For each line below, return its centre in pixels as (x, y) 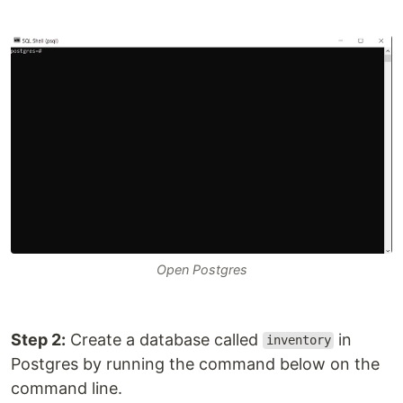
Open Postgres (201, 269)
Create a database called (164, 339)
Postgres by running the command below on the (195, 363)
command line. (67, 388)
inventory (298, 340)
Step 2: (38, 339)
